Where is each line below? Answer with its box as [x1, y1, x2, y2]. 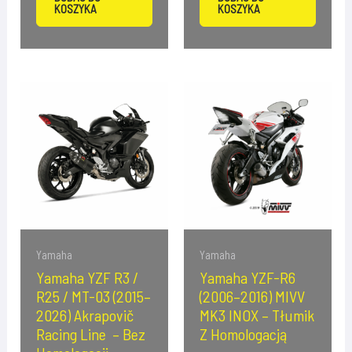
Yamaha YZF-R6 [200, 267, 295, 287]
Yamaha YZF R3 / [36, 267, 139, 287]
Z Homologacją [200, 324, 287, 343]
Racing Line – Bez [36, 324, 146, 343]
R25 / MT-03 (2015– [36, 286, 152, 306]
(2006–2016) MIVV [200, 286, 305, 306]
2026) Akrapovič [36, 305, 134, 324]
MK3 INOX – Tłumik [200, 305, 314, 324]
